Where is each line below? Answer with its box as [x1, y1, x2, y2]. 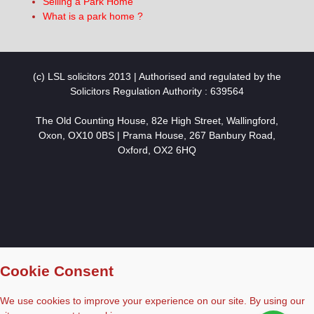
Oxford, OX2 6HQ [117, 144, 196, 156]
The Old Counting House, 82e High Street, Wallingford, [35, 114, 278, 126]
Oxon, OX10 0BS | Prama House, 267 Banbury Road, [38, 129, 275, 141]
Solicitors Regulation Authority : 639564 [69, 85, 244, 97]
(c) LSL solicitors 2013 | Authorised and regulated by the [32, 70, 281, 82]
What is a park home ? [42, 10, 143, 22]
